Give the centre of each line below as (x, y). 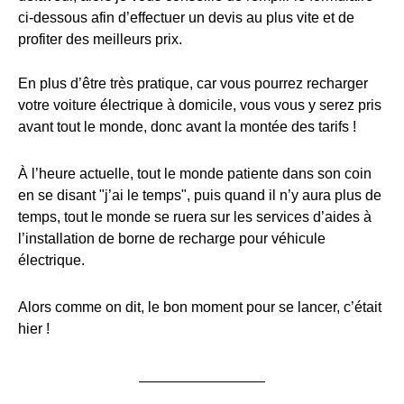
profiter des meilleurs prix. (100, 39)
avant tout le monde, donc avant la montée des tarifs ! (187, 127)
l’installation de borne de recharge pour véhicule (172, 239)
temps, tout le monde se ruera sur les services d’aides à (195, 217)
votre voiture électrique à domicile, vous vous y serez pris (200, 105)
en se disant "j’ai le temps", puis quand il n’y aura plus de (200, 195)
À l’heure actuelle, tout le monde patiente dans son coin (195, 174)
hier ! (34, 329)
